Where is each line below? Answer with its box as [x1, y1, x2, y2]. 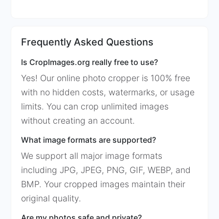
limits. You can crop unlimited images [21, 101, 169, 111]
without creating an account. [21, 115, 135, 126]
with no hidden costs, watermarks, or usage [21, 87, 195, 97]
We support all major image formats [21, 151, 163, 161]
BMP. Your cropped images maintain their [21, 179, 186, 189]
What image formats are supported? [21, 135, 156, 145]
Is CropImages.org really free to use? [21, 57, 158, 67]
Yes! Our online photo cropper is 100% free [21, 73, 191, 83]
